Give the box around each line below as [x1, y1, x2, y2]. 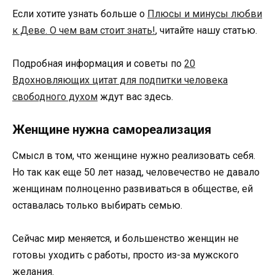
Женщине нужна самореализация [12, 122, 211, 137]
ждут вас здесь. [98, 90, 173, 103]
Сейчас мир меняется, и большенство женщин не [12, 233, 239, 245]
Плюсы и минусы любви [147, 7, 262, 20]
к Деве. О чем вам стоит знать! [12, 24, 155, 36]
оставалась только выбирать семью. [12, 199, 182, 212]
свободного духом [12, 90, 98, 103]
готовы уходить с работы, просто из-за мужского [12, 249, 239, 261]
